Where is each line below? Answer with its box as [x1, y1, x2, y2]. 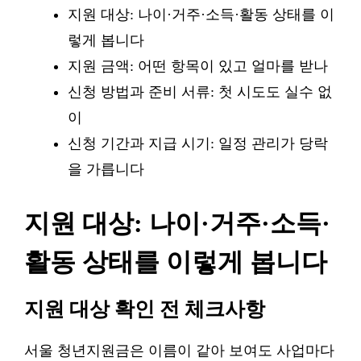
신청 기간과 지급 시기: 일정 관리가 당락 [68, 135, 328, 151]
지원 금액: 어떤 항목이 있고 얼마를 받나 [68, 58, 328, 74]
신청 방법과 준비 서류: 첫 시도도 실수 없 [68, 84, 332, 100]
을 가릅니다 [68, 161, 144, 177]
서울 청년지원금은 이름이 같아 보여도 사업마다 [24, 342, 334, 359]
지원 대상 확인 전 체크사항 [24, 298, 265, 320]
